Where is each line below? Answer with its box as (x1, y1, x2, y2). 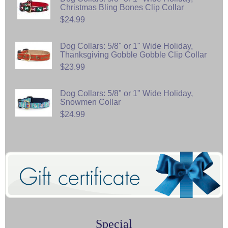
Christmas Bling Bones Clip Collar (60, 3, 184, 12)
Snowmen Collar (60, 97, 121, 106)
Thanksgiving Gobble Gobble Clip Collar (60, 50, 207, 59)
